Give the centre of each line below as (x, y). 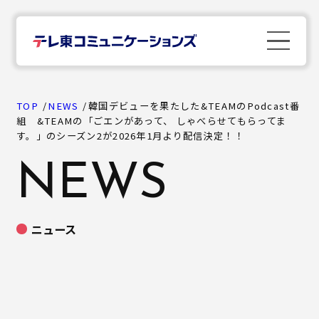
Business (66, 265)
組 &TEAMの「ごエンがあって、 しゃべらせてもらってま (151, 120)
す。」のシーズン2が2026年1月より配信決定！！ (130, 135)
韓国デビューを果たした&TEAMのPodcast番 (194, 105)
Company (69, 209)
